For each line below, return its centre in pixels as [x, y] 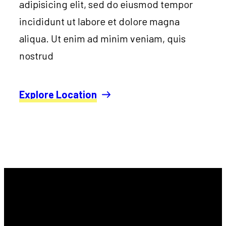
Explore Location [58, 95]
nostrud [37, 55]
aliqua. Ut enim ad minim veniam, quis [103, 38]
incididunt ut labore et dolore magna [100, 21]
